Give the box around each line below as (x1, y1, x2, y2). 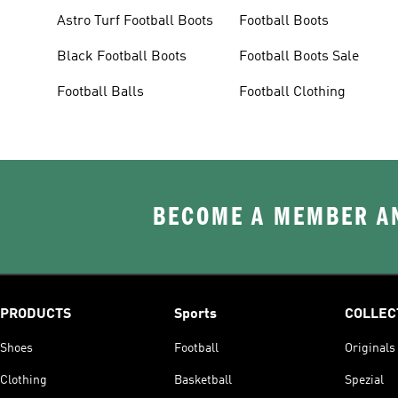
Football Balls (57, 84, 144, 99)
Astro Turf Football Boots (57, 13, 213, 28)
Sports (174, 306, 217, 322)
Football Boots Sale (239, 49, 360, 64)
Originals (345, 341, 395, 354)
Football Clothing (239, 84, 346, 99)
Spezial (345, 373, 384, 386)
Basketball (174, 373, 232, 386)
